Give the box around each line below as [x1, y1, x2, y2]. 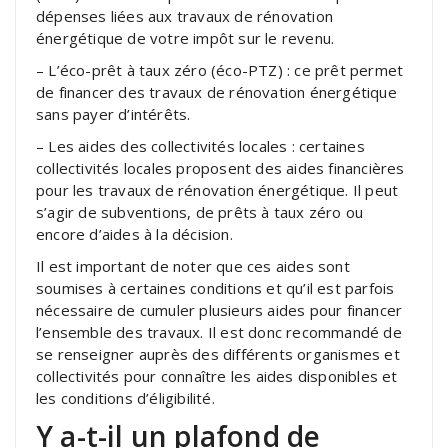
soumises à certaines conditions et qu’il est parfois [36, 277, 395, 298]
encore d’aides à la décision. [36, 223, 233, 244]
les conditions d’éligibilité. [36, 387, 215, 408]
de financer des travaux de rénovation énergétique [36, 81, 397, 102]
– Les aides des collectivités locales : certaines [36, 135, 365, 156]
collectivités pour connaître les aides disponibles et [36, 365, 398, 386]
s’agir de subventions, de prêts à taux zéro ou [36, 201, 364, 222]
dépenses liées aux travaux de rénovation [36, 5, 333, 26]
